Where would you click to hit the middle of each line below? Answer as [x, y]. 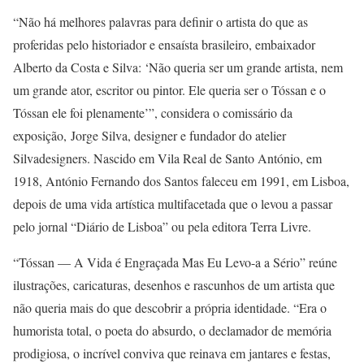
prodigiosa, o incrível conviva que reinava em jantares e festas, [172, 353]
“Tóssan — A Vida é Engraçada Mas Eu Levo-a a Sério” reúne [175, 262]
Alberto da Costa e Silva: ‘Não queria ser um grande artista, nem [178, 67]
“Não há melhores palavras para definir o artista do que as [160, 22]
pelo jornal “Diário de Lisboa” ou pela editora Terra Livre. [162, 227]
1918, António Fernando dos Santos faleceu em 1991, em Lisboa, [181, 181]
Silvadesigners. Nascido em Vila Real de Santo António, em [167, 158]
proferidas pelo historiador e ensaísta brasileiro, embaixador [164, 45]
